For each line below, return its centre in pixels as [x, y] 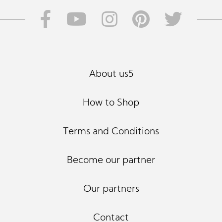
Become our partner [111, 161]
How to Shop [111, 103]
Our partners [111, 189]
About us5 [111, 74]
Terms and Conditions [111, 132]
